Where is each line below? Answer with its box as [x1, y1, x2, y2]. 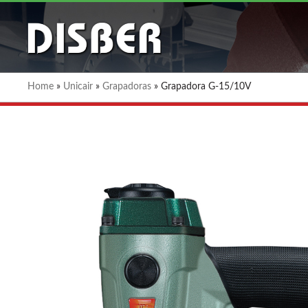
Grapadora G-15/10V [161, 82, 251, 91]
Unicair [63, 82, 93, 91]
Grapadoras [102, 82, 151, 91]
